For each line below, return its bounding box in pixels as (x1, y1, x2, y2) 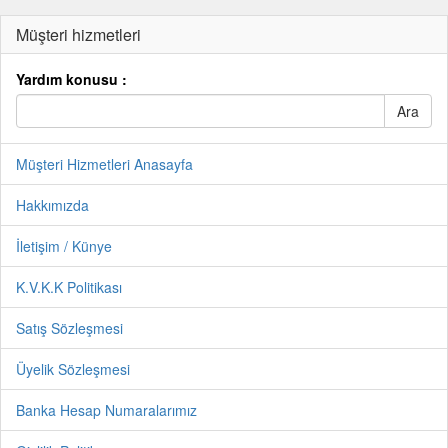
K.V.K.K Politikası (16, 277, 122, 297)
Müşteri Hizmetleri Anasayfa (16, 154, 193, 174)
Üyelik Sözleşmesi (16, 359, 130, 379)
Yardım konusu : (16, 69, 127, 89)
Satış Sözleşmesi (16, 318, 123, 338)
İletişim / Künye (16, 236, 112, 256)
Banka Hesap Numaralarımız (16, 400, 197, 420)
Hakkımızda (16, 195, 89, 215)
